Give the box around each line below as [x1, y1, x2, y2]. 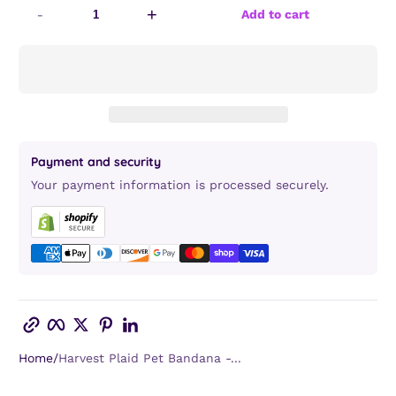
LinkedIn [138, 308, 191, 323]
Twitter [88, 308, 132, 323]
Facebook [64, 308, 122, 323]
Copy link [39, 308, 62, 323]
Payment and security [31, 153, 161, 170]
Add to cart [241, 7, 309, 22]
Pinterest [113, 308, 170, 323]
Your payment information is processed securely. [31, 177, 329, 192]
